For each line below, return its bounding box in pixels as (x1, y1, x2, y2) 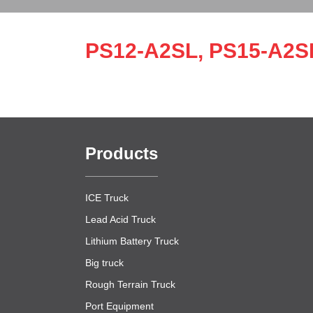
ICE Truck (85, 192, 129, 203)
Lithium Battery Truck (85, 235, 179, 247)
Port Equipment (85, 300, 154, 312)
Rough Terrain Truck (85, 279, 175, 290)
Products (85, 144, 158, 163)
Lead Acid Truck (85, 214, 156, 225)
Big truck (85, 257, 124, 268)
